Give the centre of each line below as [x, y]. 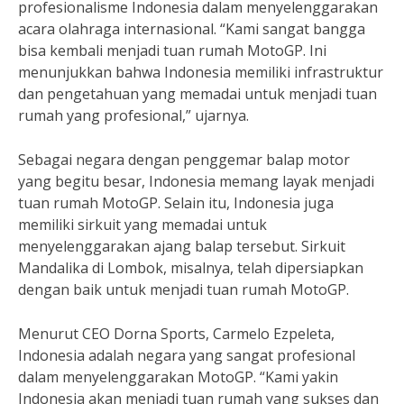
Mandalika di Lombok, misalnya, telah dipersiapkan [191, 268]
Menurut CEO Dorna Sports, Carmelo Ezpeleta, [176, 334]
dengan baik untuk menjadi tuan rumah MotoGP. [184, 289]
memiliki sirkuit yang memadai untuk [142, 225]
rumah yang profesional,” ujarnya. [133, 115]
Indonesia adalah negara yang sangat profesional [187, 355]
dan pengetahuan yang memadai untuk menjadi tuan [197, 94]
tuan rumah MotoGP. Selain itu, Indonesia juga [176, 203]
